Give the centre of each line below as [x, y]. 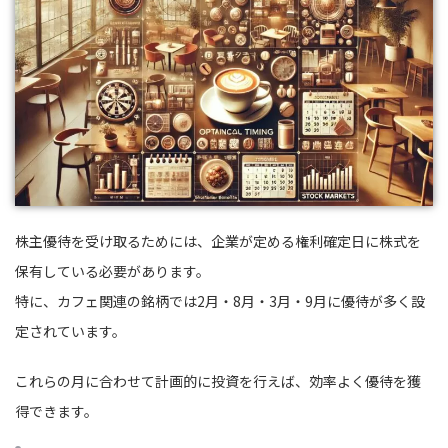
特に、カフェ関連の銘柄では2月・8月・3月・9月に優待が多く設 [220, 300]
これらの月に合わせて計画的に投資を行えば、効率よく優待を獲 [218, 380]
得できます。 [56, 410]
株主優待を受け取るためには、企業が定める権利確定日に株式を [218, 240]
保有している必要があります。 [112, 270]
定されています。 [70, 330]
